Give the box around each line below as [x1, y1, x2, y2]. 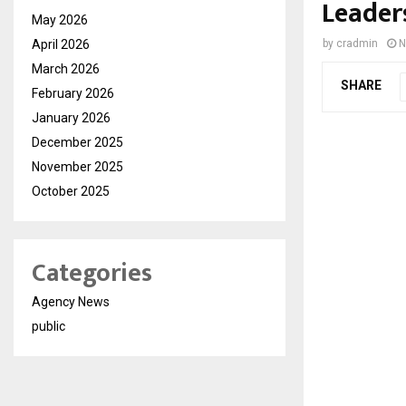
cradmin [336, 36, 378, 50]
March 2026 [32, 61, 100, 76]
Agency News [32, 294, 110, 309]
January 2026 [32, 110, 111, 125]
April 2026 [32, 36, 90, 52]
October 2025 [32, 183, 110, 198]
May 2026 [32, 12, 88, 27]
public [32, 318, 65, 333]
